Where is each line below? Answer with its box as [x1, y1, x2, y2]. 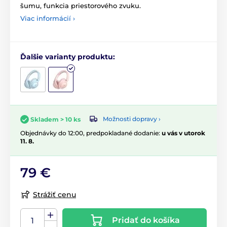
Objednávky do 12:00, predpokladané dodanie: [20, 129, 162, 137]
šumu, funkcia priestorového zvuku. [20, 1, 141, 10]
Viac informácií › [20, 14, 75, 22]
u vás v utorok [162, 129, 205, 137]
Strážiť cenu [33, 190, 76, 199]
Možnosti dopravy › [103, 115, 161, 123]
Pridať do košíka [111, 215, 180, 225]
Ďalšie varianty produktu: [20, 52, 115, 61]
